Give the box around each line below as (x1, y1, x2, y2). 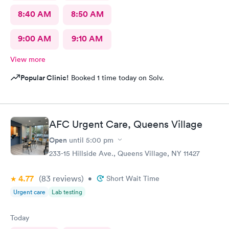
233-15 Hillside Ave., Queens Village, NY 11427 (49, 148, 200, 158)
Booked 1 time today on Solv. (69, 73, 164, 82)
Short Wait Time (106, 173, 159, 183)
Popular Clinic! (20, 73, 69, 83)
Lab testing (52, 187, 82, 196)
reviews (51, 173, 81, 184)
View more (10, 55, 45, 64)
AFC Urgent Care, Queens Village (49, 118, 202, 130)
